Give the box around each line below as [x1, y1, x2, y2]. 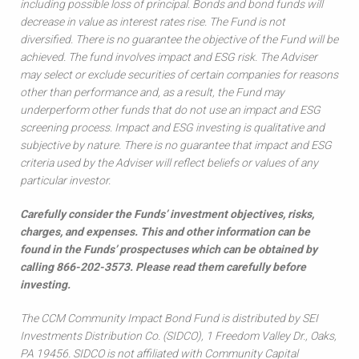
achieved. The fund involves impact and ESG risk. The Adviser [20, 50, 317, 63]
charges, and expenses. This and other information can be [20, 225, 310, 238]
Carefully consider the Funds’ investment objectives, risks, [20, 208, 314, 220]
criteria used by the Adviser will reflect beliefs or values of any [20, 156, 318, 169]
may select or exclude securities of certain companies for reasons [20, 68, 338, 81]
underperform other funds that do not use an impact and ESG [20, 103, 321, 116]
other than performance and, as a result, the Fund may [20, 86, 284, 99]
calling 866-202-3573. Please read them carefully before [20, 260, 306, 273]
